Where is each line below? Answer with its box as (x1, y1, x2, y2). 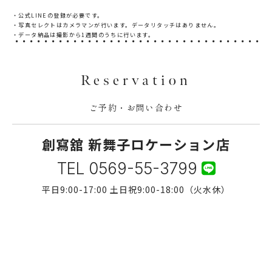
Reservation (81, 71, 191, 89)
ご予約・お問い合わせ (89, 101, 183, 114)
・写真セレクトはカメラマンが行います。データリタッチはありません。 (12, 20, 220, 29)
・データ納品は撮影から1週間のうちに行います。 (12, 30, 155, 39)
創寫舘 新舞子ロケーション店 (41, 134, 231, 154)
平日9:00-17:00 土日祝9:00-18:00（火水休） (42, 183, 230, 195)
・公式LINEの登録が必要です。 (12, 10, 104, 19)
